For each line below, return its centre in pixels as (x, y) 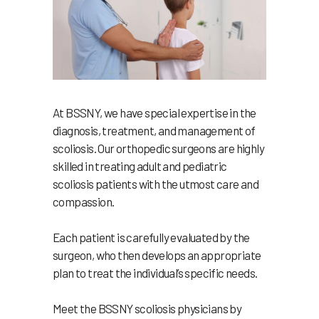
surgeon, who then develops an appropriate (157, 255)
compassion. (84, 201)
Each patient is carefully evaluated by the (151, 237)
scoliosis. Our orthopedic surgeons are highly (158, 148)
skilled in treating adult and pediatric (140, 166)
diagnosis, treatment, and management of (154, 130)
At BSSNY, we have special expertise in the (155, 112)
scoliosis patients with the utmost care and (156, 183)
